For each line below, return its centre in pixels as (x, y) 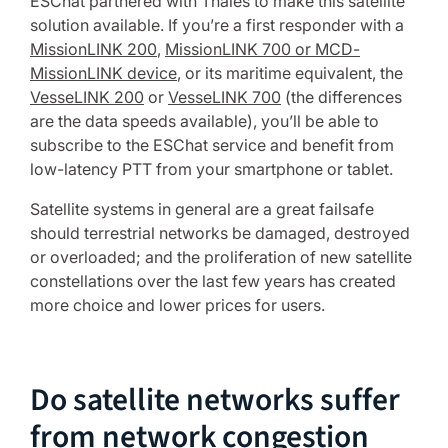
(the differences (341, 97)
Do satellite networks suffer (215, 400)
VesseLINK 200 (87, 97)
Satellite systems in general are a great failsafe (202, 209)
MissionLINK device (103, 73)
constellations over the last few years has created (213, 281)
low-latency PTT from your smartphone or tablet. (211, 169)
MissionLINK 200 (93, 49)
